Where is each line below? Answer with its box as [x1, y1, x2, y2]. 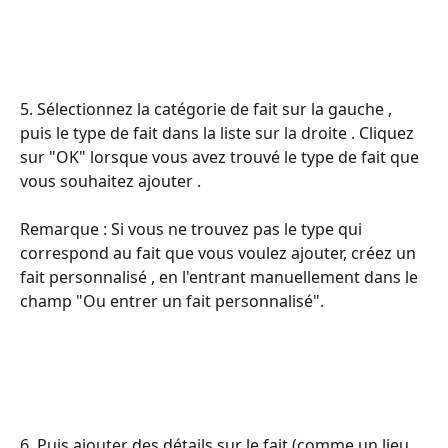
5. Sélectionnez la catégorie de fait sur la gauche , [20, 98, 396, 120]
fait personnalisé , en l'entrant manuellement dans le [20, 266, 422, 288]
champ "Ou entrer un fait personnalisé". [20, 290, 324, 312]
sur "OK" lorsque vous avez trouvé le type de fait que [20, 146, 423, 168]
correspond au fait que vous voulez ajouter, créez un [20, 242, 420, 264]
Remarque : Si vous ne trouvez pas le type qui [20, 218, 366, 240]
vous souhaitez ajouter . [20, 170, 201, 192]
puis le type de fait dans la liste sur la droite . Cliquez [20, 122, 418, 144]
